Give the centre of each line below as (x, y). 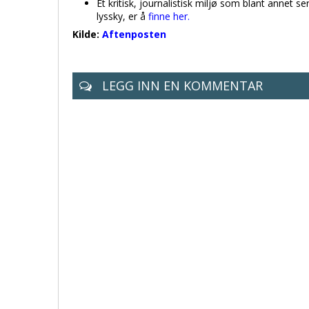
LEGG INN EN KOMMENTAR (181, 86)
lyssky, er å (122, 16)
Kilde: (87, 34)
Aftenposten (134, 34)
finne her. (169, 16)
